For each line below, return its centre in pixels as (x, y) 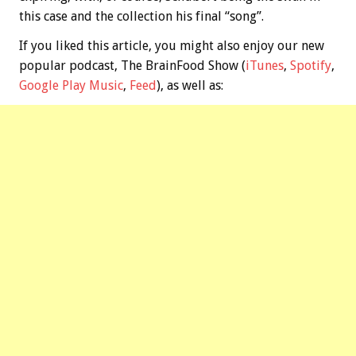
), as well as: (190, 85)
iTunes (265, 65)
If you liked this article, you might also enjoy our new (172, 45)
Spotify (311, 65)
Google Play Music (71, 85)
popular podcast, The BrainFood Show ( (132, 65)
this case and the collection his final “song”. (141, 16)
